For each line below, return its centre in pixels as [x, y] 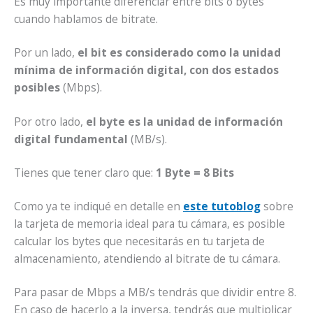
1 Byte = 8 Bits [195, 172]
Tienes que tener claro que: [85, 172]
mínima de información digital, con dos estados [146, 70]
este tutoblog [222, 206]
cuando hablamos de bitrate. [86, 19]
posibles [37, 88]
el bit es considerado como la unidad [179, 53]
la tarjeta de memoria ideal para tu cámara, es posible [150, 224]
